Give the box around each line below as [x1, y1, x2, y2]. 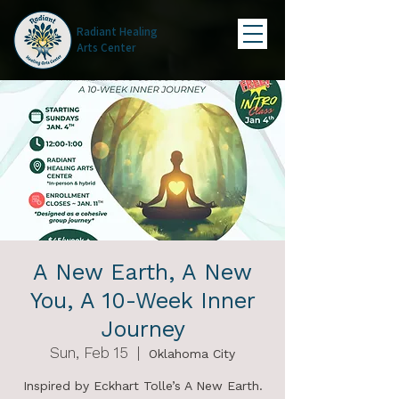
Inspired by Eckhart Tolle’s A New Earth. [22, 379, 263, 393]
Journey [100, 316, 185, 342]
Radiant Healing [77, 24, 158, 39]
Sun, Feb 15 [50, 344, 128, 362]
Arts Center [77, 40, 135, 55]
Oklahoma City [149, 346, 235, 361]
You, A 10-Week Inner [29, 288, 256, 313]
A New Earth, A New [33, 259, 252, 285]
